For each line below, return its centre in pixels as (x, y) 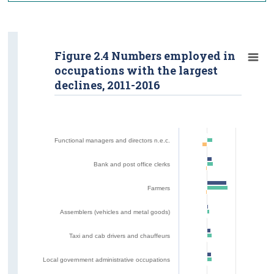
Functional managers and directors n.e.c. (113, 140)
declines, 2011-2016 (108, 85)
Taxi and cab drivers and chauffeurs (120, 235)
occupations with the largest (136, 70)
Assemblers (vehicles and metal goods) (115, 212)
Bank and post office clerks (132, 164)
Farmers (159, 188)
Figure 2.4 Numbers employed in (145, 55)
